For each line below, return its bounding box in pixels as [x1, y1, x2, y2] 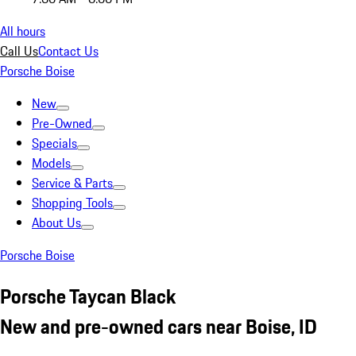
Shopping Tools [32, 193, 113, 212]
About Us [32, 213, 81, 232]
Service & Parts [32, 173, 113, 192]
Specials [32, 133, 77, 153]
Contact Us [38, 41, 99, 60]
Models [32, 153, 71, 172]
